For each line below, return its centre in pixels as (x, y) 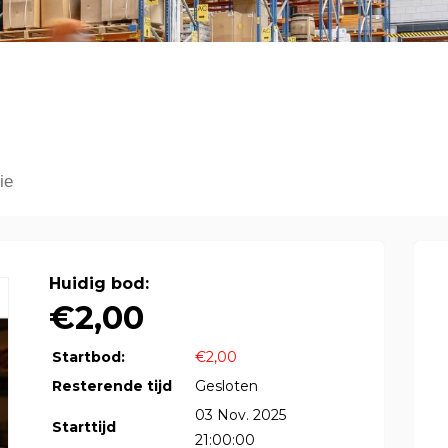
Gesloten (226, 386)
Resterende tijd (112, 386)
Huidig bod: (99, 284)
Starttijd (84, 427)
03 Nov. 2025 (240, 415)
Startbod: (88, 357)
